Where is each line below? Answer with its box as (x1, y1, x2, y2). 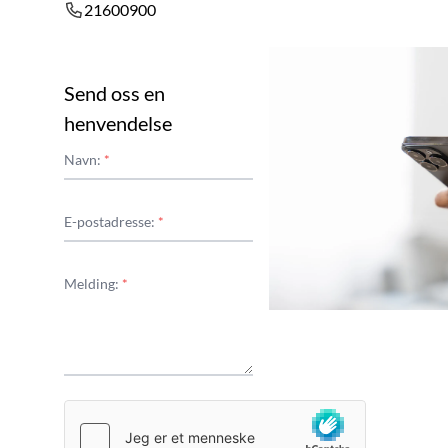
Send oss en (64, 81, 165, 106)
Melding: (64, 275, 122, 293)
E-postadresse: (64, 213, 158, 231)
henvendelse (64, 111, 172, 136)
